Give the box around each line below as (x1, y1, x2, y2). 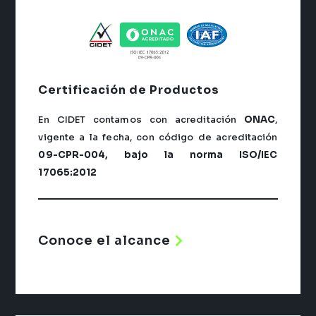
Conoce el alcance (38, 232, 171, 248)
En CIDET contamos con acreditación (38, 114, 245, 126)
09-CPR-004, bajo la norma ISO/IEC (38, 149, 278, 162)
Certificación (38, 83, 130, 98)
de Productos (129, 83, 220, 98)
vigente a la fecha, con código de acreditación (38, 131, 278, 144)
